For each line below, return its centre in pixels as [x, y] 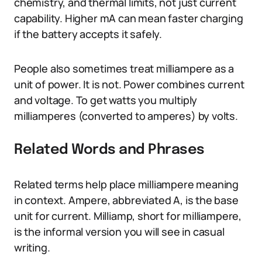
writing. [32, 247]
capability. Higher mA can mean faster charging [129, 18]
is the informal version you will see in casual [119, 232]
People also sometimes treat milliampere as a [124, 68]
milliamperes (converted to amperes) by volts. [126, 116]
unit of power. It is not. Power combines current [129, 84]
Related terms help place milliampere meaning [127, 184]
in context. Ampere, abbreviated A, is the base [126, 200]
